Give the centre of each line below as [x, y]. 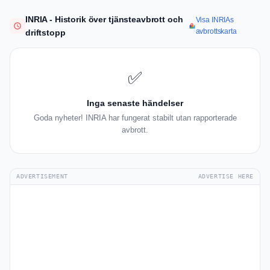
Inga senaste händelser [135, 103]
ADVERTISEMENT [42, 177]
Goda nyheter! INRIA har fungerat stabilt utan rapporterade [135, 118]
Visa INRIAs [215, 20]
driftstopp [46, 33]
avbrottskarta [216, 32]
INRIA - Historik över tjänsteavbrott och [104, 20]
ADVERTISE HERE [226, 177]
